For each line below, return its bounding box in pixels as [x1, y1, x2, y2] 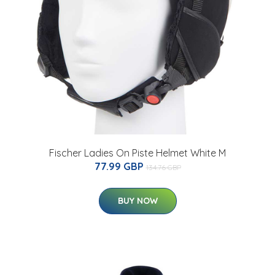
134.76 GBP [145, 163, 181, 172]
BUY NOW [117, 195, 158, 207]
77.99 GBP [94, 160, 146, 173]
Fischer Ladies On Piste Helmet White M [49, 147, 226, 160]
